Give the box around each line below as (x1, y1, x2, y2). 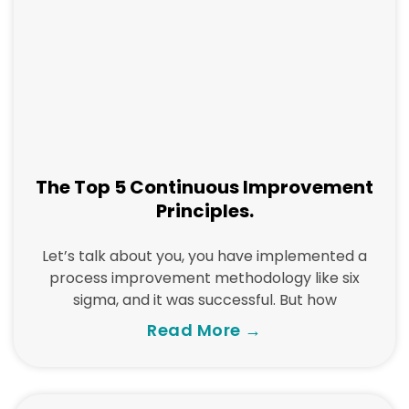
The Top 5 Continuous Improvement (36, 174, 373, 200)
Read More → (147, 319, 262, 341)
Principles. (155, 198, 254, 224)
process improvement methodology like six (49, 267, 360, 288)
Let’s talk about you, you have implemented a (42, 246, 367, 267)
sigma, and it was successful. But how (72, 289, 337, 310)
